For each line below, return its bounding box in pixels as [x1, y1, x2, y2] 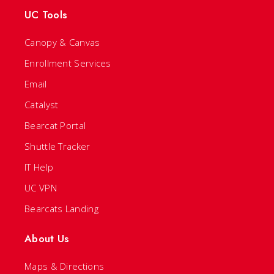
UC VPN [24, 182, 57, 194]
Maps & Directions [24, 260, 105, 273]
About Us [24, 231, 69, 246]
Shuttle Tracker [24, 140, 91, 153]
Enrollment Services [24, 57, 111, 70]
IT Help [24, 161, 54, 174]
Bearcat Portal [24, 119, 86, 132]
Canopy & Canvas [24, 36, 100, 49]
